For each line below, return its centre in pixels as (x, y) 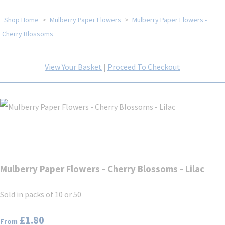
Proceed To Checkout (144, 67)
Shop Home (21, 19)
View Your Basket (73, 67)
